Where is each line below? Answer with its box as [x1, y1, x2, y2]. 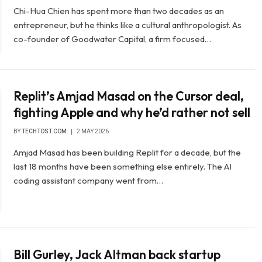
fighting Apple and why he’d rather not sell [13, 105, 251, 120]
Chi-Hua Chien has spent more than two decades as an [13, 5, 225, 16]
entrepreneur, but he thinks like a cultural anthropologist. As [13, 19, 242, 30]
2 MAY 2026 [77, 128, 109, 135]
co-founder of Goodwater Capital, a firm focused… [13, 33, 212, 44]
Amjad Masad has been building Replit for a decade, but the [13, 147, 242, 158]
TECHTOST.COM [22, 128, 67, 135]
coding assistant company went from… [13, 175, 164, 187]
